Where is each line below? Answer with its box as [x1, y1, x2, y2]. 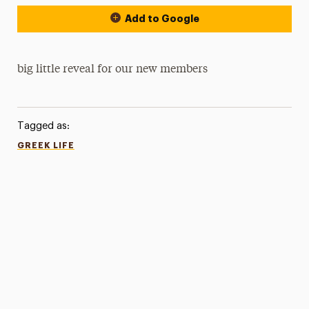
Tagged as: [17, 121, 70, 131]
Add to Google [124, 14, 199, 23]
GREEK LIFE [17, 141, 74, 150]
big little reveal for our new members [17, 64, 208, 75]
